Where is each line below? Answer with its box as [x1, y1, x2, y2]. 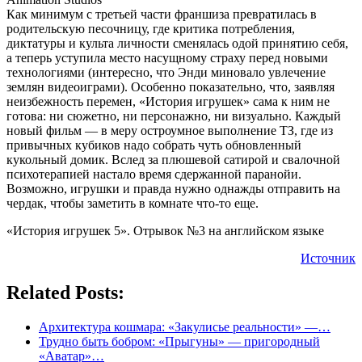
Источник [301, 250, 356, 265]
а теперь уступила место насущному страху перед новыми [6, 50, 328, 65]
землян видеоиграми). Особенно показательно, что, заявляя [6, 79, 335, 94]
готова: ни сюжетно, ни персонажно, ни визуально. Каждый [6, 108, 341, 123]
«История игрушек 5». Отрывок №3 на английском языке [6, 223, 324, 238]
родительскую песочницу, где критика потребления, [6, 21, 295, 36]
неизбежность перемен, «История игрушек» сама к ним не [6, 94, 330, 108]
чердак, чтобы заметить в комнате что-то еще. [6, 196, 259, 210]
